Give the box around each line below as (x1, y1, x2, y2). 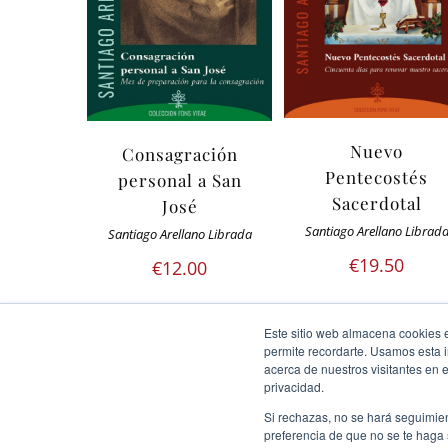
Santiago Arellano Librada (107, 226, 252, 244)
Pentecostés (325, 166, 429, 189)
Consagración (121, 143, 238, 166)
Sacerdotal (331, 192, 422, 215)
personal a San (117, 169, 242, 192)
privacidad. (264, 378, 324, 395)
